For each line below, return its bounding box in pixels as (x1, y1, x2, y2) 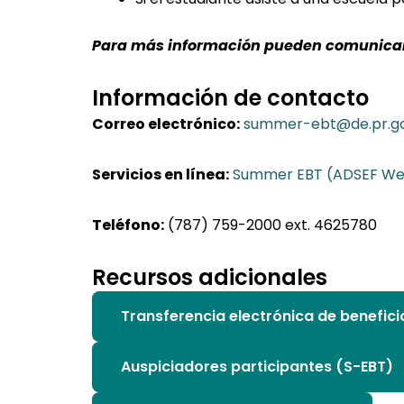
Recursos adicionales (92, 262, 327, 292)
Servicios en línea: (92, 164, 229, 185)
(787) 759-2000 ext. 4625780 (164, 215, 377, 235)
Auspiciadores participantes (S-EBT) (121, 356, 393, 377)
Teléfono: (92, 215, 164, 235)
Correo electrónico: (92, 114, 240, 134)
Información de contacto (92, 83, 369, 113)
